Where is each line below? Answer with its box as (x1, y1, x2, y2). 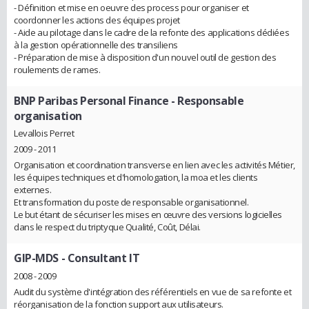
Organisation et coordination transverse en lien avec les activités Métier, (14, 159, 295, 172)
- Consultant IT (59, 250, 140, 266)
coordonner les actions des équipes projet (14, 13, 180, 26)
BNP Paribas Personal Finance (14, 92, 169, 108)
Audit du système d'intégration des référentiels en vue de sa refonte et (14, 286, 292, 299)
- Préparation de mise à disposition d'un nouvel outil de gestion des (14, 50, 277, 63)
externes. (14, 183, 52, 197)
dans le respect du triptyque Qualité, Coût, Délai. (14, 221, 201, 234)
